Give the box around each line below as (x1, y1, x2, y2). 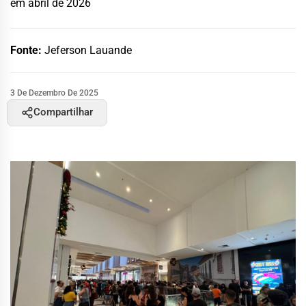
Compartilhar (33, 106, 93, 118)
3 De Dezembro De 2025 (10, 87, 98, 98)
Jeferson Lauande (44, 43, 132, 57)
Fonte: (10, 43, 44, 57)
